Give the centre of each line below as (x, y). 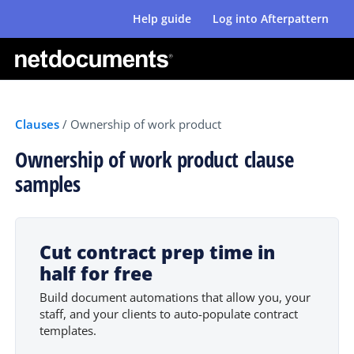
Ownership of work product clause (154, 160)
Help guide (162, 19)
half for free (96, 274)
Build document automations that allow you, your (175, 297)
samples (48, 185)
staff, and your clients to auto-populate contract (169, 313)
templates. (68, 330)
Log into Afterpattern (270, 19)
